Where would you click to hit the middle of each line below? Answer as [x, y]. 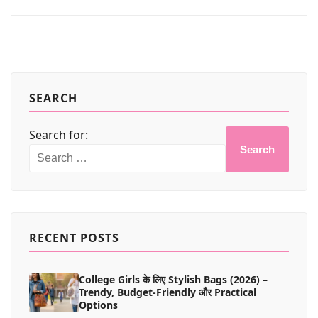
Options [98, 305]
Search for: [59, 135]
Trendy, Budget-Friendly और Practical [168, 292]
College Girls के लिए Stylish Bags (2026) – [173, 279]
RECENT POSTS [74, 237]
